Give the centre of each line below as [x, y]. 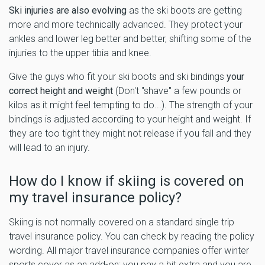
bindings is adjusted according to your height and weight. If [130, 119]
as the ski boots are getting [184, 10]
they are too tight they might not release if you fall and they [130, 133]
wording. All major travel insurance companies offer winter [129, 250]
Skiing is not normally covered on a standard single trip [122, 222]
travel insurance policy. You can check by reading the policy [132, 236]
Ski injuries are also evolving [68, 10]
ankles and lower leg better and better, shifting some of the [130, 38]
